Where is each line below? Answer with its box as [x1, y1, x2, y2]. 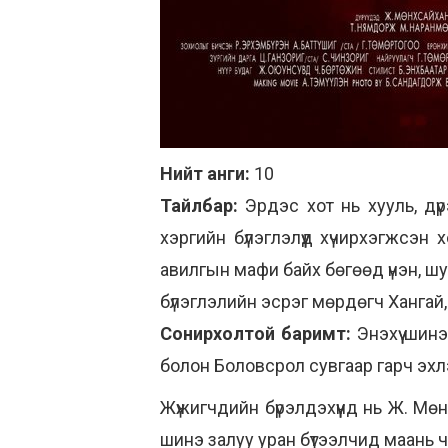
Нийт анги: [160, 163, 250, 184]
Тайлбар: [160, 195, 246, 216]
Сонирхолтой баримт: [160, 323, 358, 344]
